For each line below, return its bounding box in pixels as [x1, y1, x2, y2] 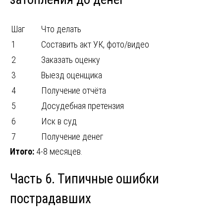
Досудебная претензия [41, 100, 124, 111]
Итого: [10, 146, 34, 157]
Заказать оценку [41, 54, 100, 65]
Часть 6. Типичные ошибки [10, 170, 159, 187]
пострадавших [10, 190, 91, 207]
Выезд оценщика [41, 69, 102, 80]
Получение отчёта [41, 85, 106, 96]
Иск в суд [41, 115, 77, 126]
